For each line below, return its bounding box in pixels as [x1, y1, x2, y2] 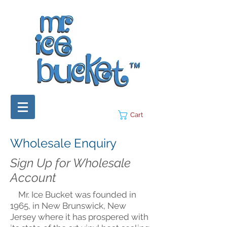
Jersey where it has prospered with [10, 212, 148, 222]
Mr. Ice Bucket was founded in [10, 190, 136, 200]
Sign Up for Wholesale [10, 156, 131, 170]
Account [10, 170, 56, 185]
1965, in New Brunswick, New [10, 201, 126, 211]
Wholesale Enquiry [10, 136, 117, 150]
